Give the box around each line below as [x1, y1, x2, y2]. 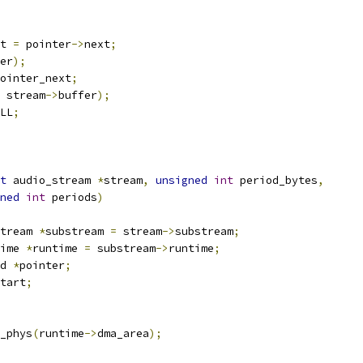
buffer [58, 88, 97, 102]
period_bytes [233, 173, 318, 187]
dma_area [97, 327, 149, 340]
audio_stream [6, 173, 97, 187]
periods [45, 190, 97, 204]
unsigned [156, 173, 207, 187]
